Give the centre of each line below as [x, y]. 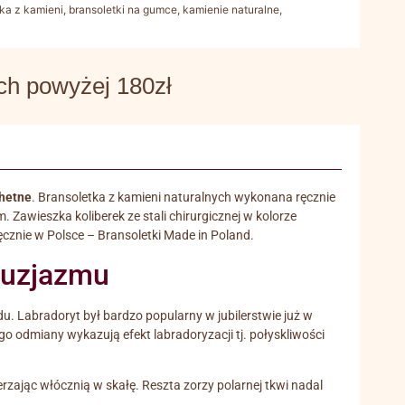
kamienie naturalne [231, 9]
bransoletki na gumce [123, 9]
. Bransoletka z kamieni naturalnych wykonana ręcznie [184, 197]
